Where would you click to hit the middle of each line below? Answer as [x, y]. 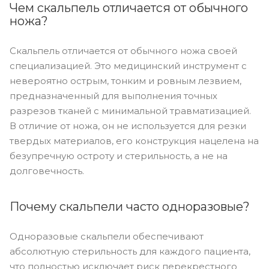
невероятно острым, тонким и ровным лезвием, [125, 80]
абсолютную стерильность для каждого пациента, [130, 251]
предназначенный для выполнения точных [113, 95]
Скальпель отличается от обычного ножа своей [123, 50]
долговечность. [47, 171]
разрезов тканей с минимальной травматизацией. [130, 110]
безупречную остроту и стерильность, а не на [119, 156]
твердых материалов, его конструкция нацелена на [134, 141]
